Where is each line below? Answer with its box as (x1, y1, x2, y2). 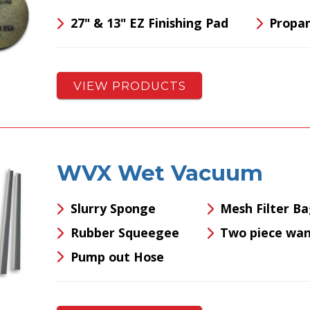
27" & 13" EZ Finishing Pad (70, 14, 228, 31)
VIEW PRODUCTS (73, 78, 186, 93)
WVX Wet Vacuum (57, 159, 264, 186)
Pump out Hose (70, 248, 164, 265)
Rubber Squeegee (70, 224, 179, 241)
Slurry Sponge (70, 200, 156, 217)
